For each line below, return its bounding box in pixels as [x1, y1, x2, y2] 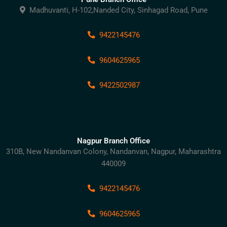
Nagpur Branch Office [77, 136, 150, 145]
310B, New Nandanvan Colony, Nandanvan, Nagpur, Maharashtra [6, 146, 221, 156]
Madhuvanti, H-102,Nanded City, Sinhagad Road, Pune [25, 5, 208, 15]
